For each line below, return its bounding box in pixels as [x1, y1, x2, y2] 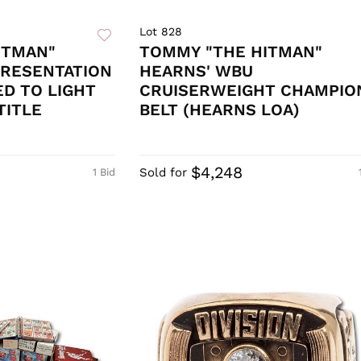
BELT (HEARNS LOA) [139, 100, 300, 120]
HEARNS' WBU [139, 61, 253, 81]
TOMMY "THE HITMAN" [139, 42, 322, 62]
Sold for [139, 165, 187, 180]
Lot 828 [139, 25, 182, 39]
